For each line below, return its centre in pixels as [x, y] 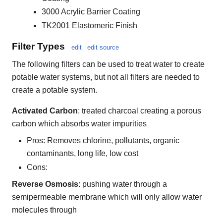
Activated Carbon [45, 111]
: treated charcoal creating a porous [139, 111]
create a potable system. [55, 90]
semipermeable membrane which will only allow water [107, 197]
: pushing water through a [123, 184]
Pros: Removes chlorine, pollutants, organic [103, 141]
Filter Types [38, 47]
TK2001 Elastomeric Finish [89, 26]
